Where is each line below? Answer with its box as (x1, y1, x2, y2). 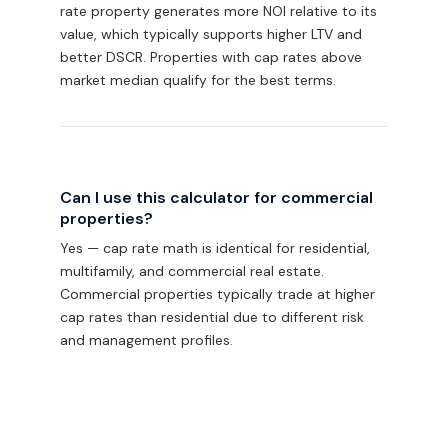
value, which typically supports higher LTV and (60, 25, 362, 43)
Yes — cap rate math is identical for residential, (60, 239, 370, 257)
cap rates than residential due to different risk (60, 308, 364, 326)
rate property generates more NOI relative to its (60, 2, 377, 20)
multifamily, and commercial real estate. (60, 262, 324, 280)
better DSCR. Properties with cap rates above (60, 48, 362, 66)
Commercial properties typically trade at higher (60, 285, 375, 303)
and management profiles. (60, 331, 233, 349)
